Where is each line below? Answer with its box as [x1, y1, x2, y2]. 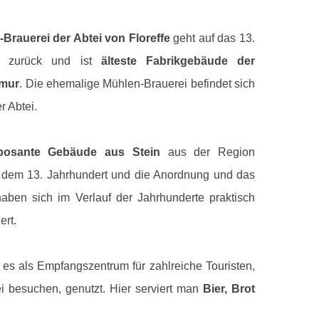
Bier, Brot [203, 282, 255, 295]
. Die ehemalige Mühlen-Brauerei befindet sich [19, 77, 256, 90]
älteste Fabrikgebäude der [100, 54, 256, 67]
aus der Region [159, 145, 256, 158]
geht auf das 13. [169, 31, 256, 44]
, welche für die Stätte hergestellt [70, 305, 255, 318]
